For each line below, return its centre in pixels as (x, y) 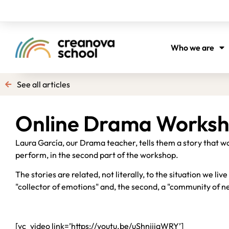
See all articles (43, 84)
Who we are (193, 48)
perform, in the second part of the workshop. (98, 155)
